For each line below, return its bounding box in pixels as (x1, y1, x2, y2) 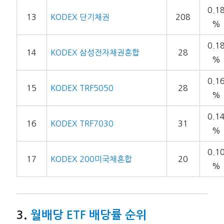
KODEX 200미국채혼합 (50, 155, 132, 163)
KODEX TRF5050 (50, 84, 113, 92)
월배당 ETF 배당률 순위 (30, 209, 147, 220)
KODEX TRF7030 (50, 119, 113, 128)
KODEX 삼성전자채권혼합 (50, 48, 139, 57)
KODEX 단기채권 (50, 13, 109, 21)
